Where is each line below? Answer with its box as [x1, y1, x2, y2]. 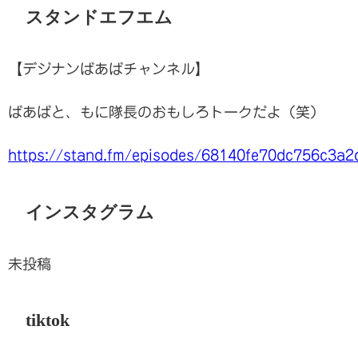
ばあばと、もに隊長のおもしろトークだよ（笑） [8, 105, 324, 120]
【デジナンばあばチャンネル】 [8, 62, 209, 77]
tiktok [25, 311, 70, 331]
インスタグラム [25, 202, 154, 222]
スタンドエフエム [25, 7, 173, 27]
